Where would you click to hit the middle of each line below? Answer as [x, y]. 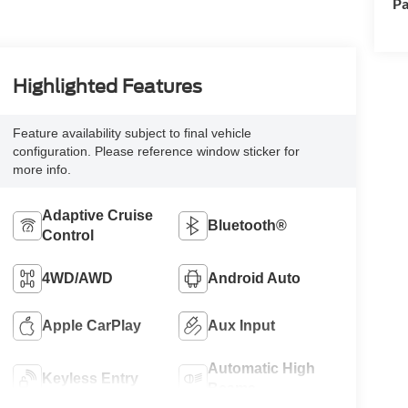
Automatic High [262, 369]
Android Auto [255, 279]
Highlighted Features [107, 87]
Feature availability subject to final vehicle [132, 133]
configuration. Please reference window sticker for [156, 152]
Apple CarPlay [91, 326]
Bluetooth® [248, 226]
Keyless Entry [90, 379]
